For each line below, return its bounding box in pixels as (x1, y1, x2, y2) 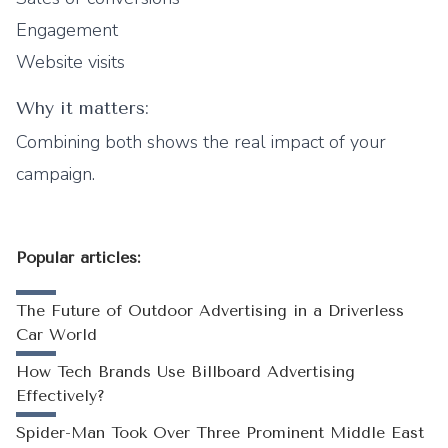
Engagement (16, 18, 118, 42)
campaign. (16, 162, 95, 186)
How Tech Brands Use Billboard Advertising (16, 362, 355, 381)
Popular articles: (16, 248, 140, 267)
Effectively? (16, 386, 105, 405)
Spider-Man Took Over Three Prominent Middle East (16, 423, 424, 442)
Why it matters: (16, 97, 149, 119)
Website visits (16, 50, 125, 74)
